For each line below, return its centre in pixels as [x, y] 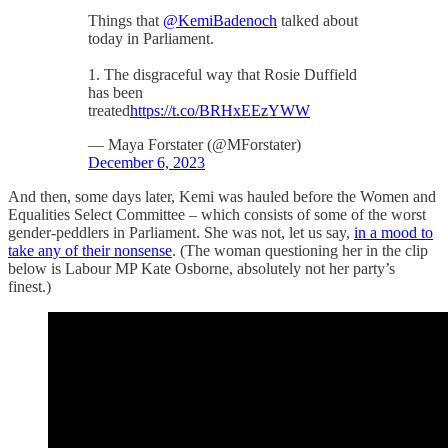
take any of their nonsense [90, 250]
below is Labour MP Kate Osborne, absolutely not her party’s [201, 268]
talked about [317, 20]
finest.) [29, 286]
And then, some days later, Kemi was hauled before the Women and [222, 196]
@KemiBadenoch [220, 20]
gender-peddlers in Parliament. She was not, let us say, [181, 232]
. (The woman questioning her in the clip [300, 250]
